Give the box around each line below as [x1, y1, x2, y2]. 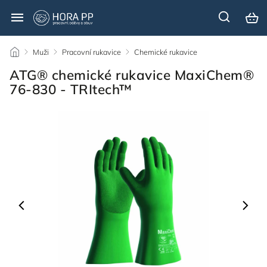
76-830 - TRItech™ [10, 80, 132, 98]
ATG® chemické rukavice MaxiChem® [10, 66, 254, 83]
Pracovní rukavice [62, 47, 121, 57]
